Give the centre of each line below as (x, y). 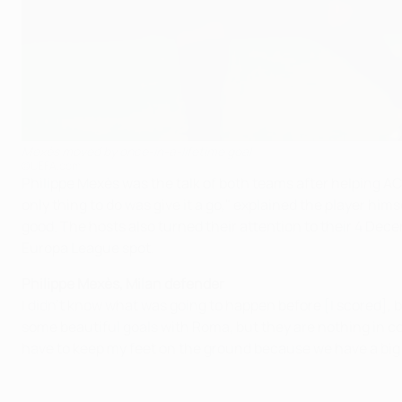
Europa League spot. (88, 248)
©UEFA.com (51, 166)
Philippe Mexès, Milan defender (123, 284)
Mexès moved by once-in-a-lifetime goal (136, 152)
